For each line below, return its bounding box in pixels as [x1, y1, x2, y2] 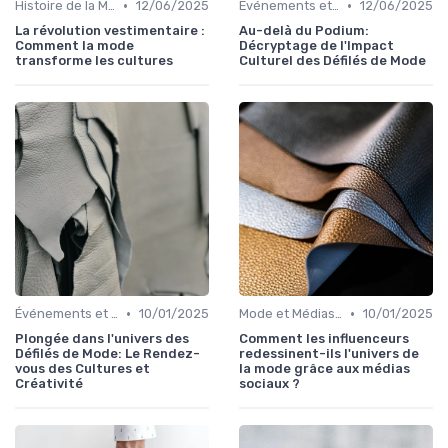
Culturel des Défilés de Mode [239, 53, 426, 69]
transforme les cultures [15, 53, 173, 69]
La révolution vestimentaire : [15, 23, 205, 39]
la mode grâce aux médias [239, 361, 410, 377]
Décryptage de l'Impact [239, 38, 394, 54]
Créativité [15, 376, 83, 392]
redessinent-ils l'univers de [239, 346, 419, 362]
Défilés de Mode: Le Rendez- [15, 346, 200, 362]
